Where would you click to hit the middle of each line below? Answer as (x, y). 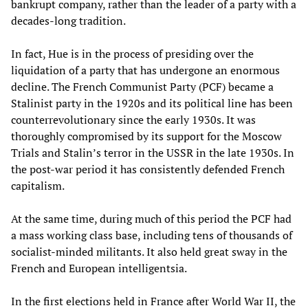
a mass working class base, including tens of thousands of (152, 235)
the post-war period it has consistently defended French (148, 169)
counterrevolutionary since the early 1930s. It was (133, 119)
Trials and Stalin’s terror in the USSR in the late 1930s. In (153, 152)
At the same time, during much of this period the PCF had (151, 218)
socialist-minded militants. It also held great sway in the (149, 251)
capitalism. (38, 185)
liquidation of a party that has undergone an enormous (145, 70)
